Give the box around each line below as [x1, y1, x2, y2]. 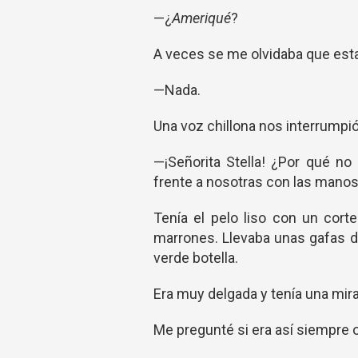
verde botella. [153, 249, 238, 266]
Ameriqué [172, 10, 231, 26]
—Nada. [153, 82, 201, 98]
